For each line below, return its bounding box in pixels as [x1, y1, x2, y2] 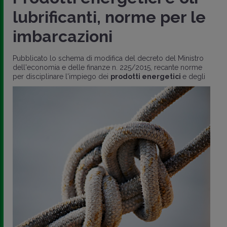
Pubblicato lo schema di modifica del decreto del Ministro [13, 54, 204, 63]
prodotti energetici [110, 72, 182, 81]
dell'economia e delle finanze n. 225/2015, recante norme [13, 63, 202, 72]
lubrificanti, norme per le [13, 8, 206, 27]
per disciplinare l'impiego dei [13, 72, 110, 81]
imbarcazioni [13, 27, 112, 46]
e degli [182, 72, 205, 81]
